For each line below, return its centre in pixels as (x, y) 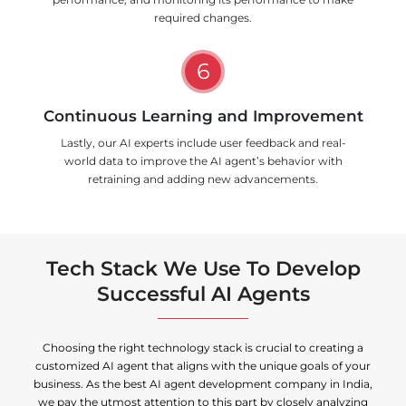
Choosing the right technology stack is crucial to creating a (203, 348)
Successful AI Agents (203, 294)
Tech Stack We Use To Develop (203, 268)
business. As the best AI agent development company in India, (203, 384)
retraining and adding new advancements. (203, 179)
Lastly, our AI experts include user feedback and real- (203, 142)
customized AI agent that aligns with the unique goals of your (203, 366)
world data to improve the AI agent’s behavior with (203, 160)
